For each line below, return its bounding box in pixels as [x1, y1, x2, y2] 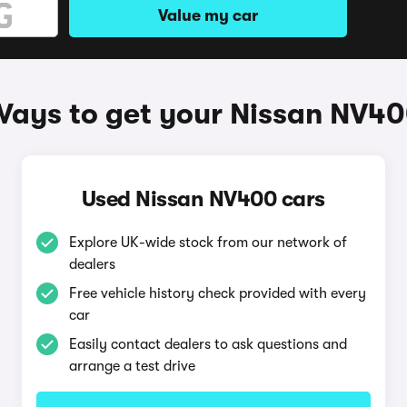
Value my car [158, 6, 258, 25]
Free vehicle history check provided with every [68, 285, 366, 302]
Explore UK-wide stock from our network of [68, 234, 347, 251]
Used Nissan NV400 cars [81, 186, 325, 212]
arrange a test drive [68, 358, 195, 374]
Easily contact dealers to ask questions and [68, 336, 347, 352]
